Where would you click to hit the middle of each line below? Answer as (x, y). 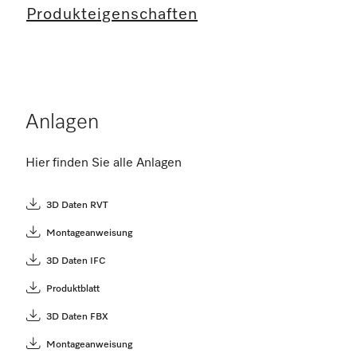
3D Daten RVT (77, 206)
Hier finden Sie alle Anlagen (104, 163)
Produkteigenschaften (112, 14)
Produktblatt (73, 289)
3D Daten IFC (76, 261)
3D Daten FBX (77, 317)
